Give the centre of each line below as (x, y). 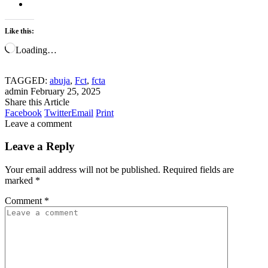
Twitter (58, 112)
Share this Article (37, 102)
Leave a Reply (40, 147)
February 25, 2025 (66, 91)
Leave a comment (38, 123)
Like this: (19, 31)
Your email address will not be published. (83, 170)
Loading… (36, 50)
